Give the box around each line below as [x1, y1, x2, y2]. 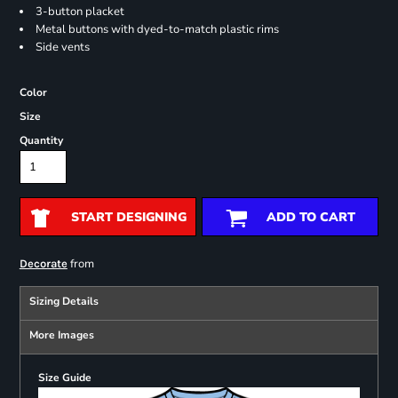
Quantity [19, 133, 63, 148]
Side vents [35, 39, 90, 56]
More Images [28, 328, 94, 343]
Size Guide [37, 370, 92, 386]
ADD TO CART [266, 209, 355, 227]
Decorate [19, 257, 68, 271]
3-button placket [35, 4, 124, 20]
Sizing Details [28, 294, 99, 309]
